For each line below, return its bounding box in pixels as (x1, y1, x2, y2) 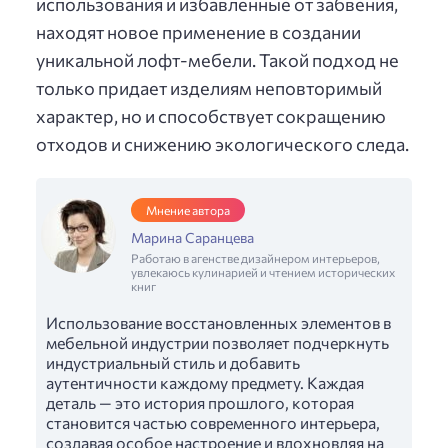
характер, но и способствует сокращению (36, 104, 386, 127)
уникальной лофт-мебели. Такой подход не (36, 48, 399, 71)
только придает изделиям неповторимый (36, 76, 382, 99)
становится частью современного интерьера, (46, 412, 380, 432)
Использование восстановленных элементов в (46, 312, 391, 332)
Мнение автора (146, 202, 230, 217)
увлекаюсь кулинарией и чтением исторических (131, 264, 395, 279)
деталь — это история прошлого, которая (46, 392, 354, 412)
